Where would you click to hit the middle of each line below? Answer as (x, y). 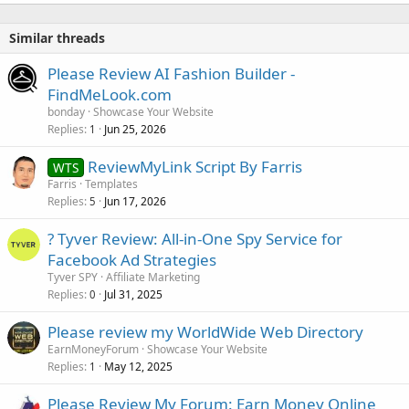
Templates (111, 184)
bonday (66, 111)
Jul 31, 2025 (133, 294)
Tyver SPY (73, 277)
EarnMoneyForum (93, 349)
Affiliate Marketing (153, 277)
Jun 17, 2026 (135, 201)
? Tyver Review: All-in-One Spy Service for (195, 238)
